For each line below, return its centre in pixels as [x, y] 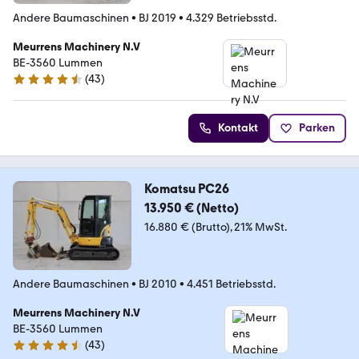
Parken [317, 127]
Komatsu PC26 [186, 188]
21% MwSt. [260, 227]
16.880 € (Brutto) [187, 227]
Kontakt [238, 127]
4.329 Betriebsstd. [231, 18]
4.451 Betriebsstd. [231, 284]
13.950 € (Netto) [191, 208]
